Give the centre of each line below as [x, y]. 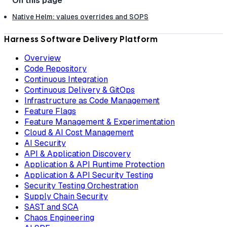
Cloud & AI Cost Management [79, 133]
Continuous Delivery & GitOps [80, 90]
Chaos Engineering [59, 218]
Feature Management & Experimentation [100, 122]
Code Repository [55, 69]
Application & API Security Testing [89, 175]
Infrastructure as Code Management [92, 101]
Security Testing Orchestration [81, 186]
